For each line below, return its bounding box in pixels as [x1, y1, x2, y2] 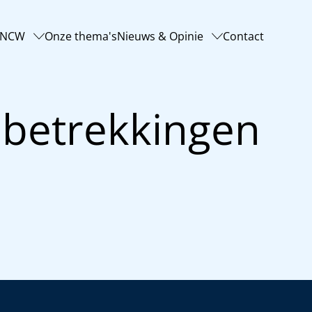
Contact [222, 29, 264, 44]
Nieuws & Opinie [116, 29, 203, 44]
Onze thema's [44, 29, 117, 44]
